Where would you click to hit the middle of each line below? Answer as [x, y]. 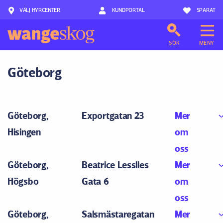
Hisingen [24, 132]
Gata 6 [95, 181]
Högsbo [23, 181]
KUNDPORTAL [128, 10]
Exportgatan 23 [113, 115]
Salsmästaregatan [118, 214]
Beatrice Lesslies [115, 165]
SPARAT [206, 10]
